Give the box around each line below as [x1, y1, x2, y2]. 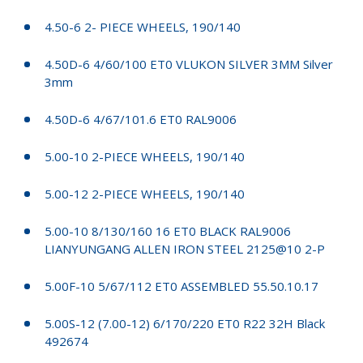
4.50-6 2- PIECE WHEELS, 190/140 [45, 18, 241, 35]
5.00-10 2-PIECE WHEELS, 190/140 [45, 147, 245, 164]
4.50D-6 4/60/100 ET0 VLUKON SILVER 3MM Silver [45, 55, 333, 72]
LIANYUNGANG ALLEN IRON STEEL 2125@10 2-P [45, 240, 325, 257]
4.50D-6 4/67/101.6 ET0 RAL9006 [45, 110, 237, 127]
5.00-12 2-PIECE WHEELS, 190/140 [45, 185, 245, 202]
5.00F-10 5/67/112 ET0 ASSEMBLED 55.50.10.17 [45, 277, 318, 294]
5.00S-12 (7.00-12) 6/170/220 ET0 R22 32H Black [45, 314, 325, 331]
